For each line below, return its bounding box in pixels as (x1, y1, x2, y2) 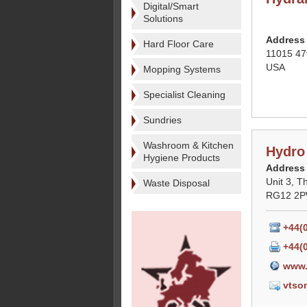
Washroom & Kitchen (143, 140, 234, 151)
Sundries (143, 114, 182, 125)
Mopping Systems (143, 64, 221, 75)
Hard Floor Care (143, 38, 214, 49)
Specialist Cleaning (143, 89, 225, 100)
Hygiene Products (143, 152, 220, 163)
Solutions (143, 13, 183, 24)
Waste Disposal (143, 177, 210, 188)
